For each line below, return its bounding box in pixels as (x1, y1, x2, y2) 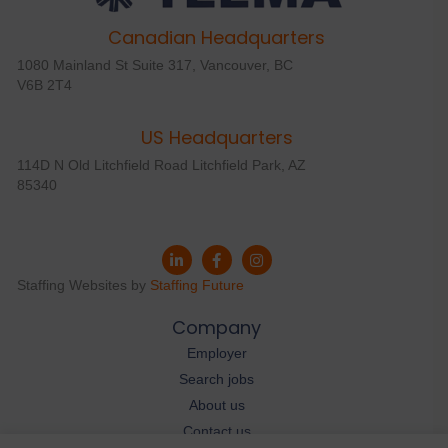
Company (172, 315, 261, 341)
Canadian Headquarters (108, 25, 325, 51)
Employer (186, 345, 247, 362)
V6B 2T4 (16, 77, 72, 94)
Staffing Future (149, 277, 244, 294)
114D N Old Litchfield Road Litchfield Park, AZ (16, 157, 306, 174)
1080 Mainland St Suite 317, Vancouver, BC (16, 57, 293, 74)
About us (188, 397, 245, 414)
